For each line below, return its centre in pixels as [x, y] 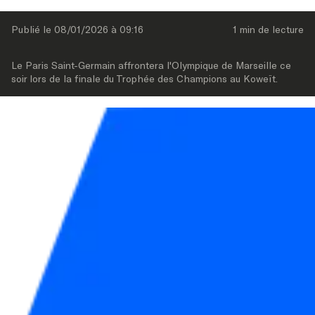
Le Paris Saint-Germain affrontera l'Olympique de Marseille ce [151, 65]
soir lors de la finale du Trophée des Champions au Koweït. [144, 78]
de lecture [279, 29]
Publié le [33, 29]
